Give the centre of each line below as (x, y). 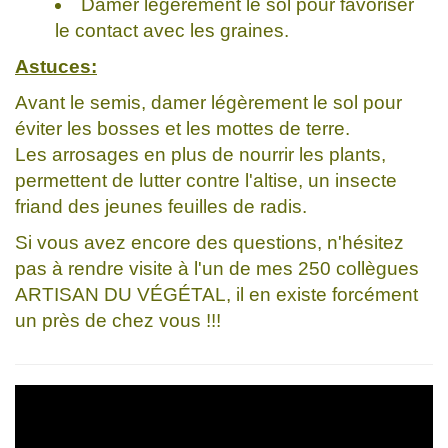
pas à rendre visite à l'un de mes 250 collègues (217, 268)
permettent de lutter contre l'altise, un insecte (206, 180)
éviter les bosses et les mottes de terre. (182, 128)
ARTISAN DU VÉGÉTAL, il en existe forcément (216, 294)
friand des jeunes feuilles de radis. (161, 206)
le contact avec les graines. (172, 30)
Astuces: (56, 66)
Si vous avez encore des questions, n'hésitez (209, 242)
